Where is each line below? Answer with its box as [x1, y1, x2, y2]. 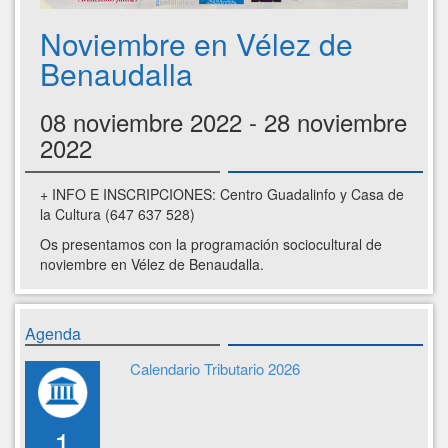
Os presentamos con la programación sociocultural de [40, 233, 382, 254]
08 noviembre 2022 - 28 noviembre [40, 103, 407, 139]
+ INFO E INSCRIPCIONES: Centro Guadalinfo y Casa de [40, 183, 404, 204]
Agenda [25, 321, 81, 345]
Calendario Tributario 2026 [129, 357, 300, 379]
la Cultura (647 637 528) [40, 203, 195, 224]
